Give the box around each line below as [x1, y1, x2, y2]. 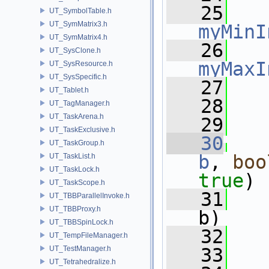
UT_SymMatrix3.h [49, 19, 107, 28]
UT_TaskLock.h [49, 165, 100, 174]
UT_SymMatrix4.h [49, 32, 107, 41]
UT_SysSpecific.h [49, 72, 107, 81]
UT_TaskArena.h [49, 112, 104, 121]
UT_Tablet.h [49, 85, 89, 94]
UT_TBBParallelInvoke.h [49, 191, 130, 200]
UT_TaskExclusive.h [49, 125, 115, 134]
